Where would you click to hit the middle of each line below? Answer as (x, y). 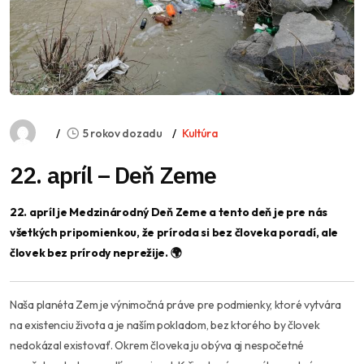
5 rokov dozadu (122, 134)
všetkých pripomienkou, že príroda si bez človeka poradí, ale (174, 233)
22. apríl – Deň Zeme (113, 175)
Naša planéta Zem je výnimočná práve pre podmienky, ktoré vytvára (176, 305)
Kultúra (200, 134)
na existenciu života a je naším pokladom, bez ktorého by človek (165, 325)
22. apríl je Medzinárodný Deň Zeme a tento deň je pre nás (169, 212)
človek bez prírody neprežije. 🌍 (96, 253)
